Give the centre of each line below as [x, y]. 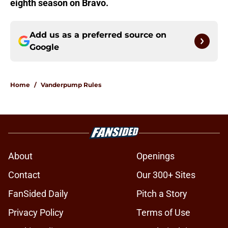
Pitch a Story [162, 194]
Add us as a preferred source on [98, 35]
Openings [155, 156]
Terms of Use [163, 213]
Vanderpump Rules [71, 85]
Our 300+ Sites [166, 175]
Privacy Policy [36, 213]
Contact [24, 175]
